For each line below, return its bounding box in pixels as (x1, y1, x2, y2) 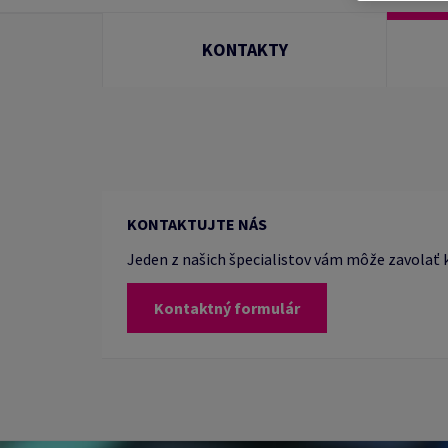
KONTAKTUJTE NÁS (127, 214, 267, 234)
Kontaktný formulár (154, 298, 300, 318)
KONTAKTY (201, 38, 288, 61)
